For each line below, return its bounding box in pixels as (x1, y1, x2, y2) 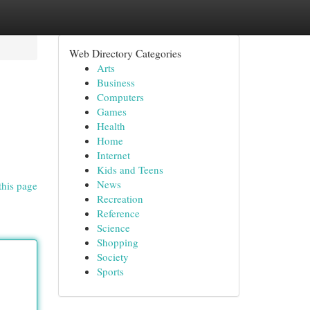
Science (96, 221, 130, 235)
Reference (96, 206, 140, 220)
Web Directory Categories (69, 46, 181, 60)
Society (96, 250, 129, 264)
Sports (96, 264, 124, 278)
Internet (96, 148, 130, 162)
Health (96, 119, 125, 133)
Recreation (96, 192, 143, 206)
